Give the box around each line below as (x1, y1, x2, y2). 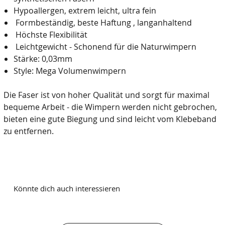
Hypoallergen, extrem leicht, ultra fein (14, 5, 156, 16)
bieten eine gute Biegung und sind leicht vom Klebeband (4, 114, 216, 125)
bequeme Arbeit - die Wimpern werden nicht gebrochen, (4, 101, 217, 113)
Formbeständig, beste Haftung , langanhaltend (14, 17, 192, 28)
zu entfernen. (4, 126, 54, 137)
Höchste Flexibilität (14, 29, 87, 40)
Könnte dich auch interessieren (14, 183, 120, 193)
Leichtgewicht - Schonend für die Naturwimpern (14, 41, 200, 52)
